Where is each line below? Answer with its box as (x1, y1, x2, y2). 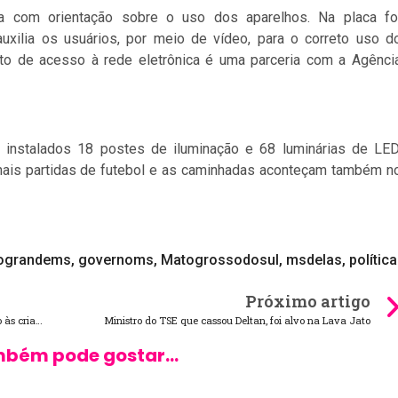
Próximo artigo (245, 291, 370, 313)
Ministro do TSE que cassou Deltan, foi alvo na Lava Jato (104, 314, 370, 328)
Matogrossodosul (160, 251, 279, 269)
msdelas (285, 251, 342, 269)
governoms (77, 251, 154, 269)
